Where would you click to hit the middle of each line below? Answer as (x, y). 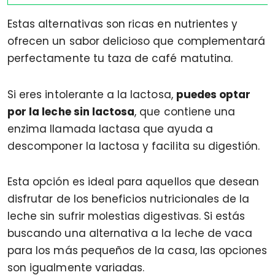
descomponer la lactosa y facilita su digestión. (134, 146)
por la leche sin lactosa (71, 111)
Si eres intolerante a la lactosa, (92, 94)
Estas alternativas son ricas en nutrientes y (123, 24)
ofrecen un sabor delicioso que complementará (137, 41)
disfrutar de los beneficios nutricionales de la (129, 199)
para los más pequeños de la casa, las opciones (137, 251)
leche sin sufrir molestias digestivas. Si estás (126, 216)
